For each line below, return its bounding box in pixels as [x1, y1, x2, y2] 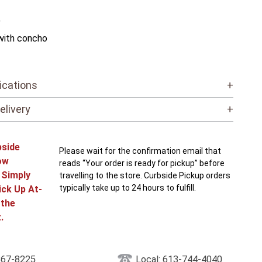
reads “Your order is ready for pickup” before [58, 158, 225, 168]
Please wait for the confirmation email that [58, 146, 221, 156]
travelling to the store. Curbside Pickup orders [58, 171, 230, 181]
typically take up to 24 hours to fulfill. [58, 183, 196, 193]
